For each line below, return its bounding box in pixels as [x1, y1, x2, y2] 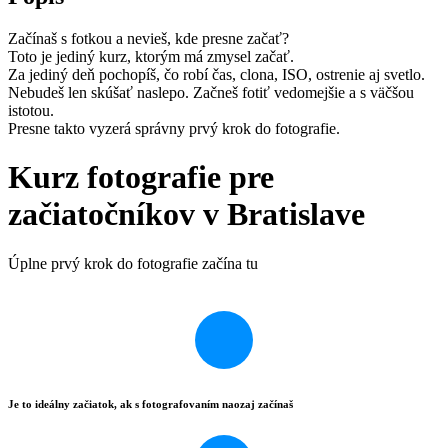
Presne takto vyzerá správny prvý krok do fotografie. [8, 119, 340, 137]
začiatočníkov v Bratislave [8, 196, 365, 233]
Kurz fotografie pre [8, 159, 274, 196]
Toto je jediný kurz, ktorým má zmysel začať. [8, 47, 294, 65]
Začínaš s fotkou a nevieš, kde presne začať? [8, 29, 289, 47]
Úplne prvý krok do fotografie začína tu [8, 254, 258, 272]
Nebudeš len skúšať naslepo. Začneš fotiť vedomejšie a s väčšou [8, 83, 414, 101]
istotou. [8, 101, 54, 119]
